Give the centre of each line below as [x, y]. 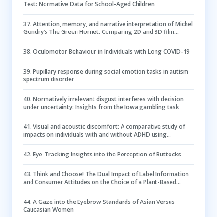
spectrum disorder [49, 79]
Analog [33, 190]
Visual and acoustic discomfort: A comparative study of [109, 127]
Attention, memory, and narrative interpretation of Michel [113, 24]
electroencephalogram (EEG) [63, 142]
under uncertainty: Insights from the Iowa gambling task [101, 107]
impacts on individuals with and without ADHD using [95, 134]
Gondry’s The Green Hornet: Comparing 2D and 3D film [99, 32]
